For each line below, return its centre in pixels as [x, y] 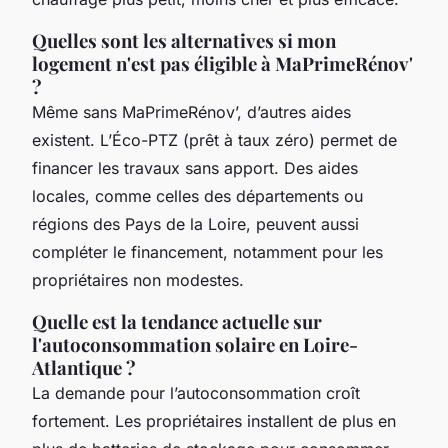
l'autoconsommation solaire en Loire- [195, 344]
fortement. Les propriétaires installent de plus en [214, 420]
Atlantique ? [84, 367]
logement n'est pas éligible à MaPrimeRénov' [222, 63]
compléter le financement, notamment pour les [207, 251]
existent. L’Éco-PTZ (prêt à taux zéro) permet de [214, 139]
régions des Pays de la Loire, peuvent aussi [195, 223]
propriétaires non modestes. [138, 279]
